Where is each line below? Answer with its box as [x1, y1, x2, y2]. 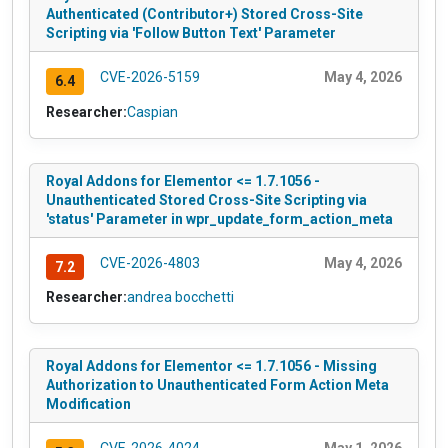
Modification [46, 396, 131, 413]
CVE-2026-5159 [99, 68, 200, 85]
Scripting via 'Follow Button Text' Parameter [46, 24, 336, 41]
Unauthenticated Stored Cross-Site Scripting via [46, 191, 367, 208]
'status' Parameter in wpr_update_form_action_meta [46, 210, 393, 227]
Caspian [127, 103, 178, 120]
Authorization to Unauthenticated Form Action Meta [46, 377, 389, 394]
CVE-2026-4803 [99, 254, 200, 271]
